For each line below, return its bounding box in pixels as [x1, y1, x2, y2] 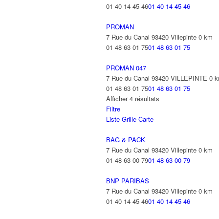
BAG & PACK [106, 135, 145, 144]
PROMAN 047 [106, 63, 146, 72]
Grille [122, 114, 136, 124]
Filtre [106, 104, 120, 113]
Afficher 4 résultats [106, 94, 159, 103]
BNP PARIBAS [106, 176, 149, 185]
